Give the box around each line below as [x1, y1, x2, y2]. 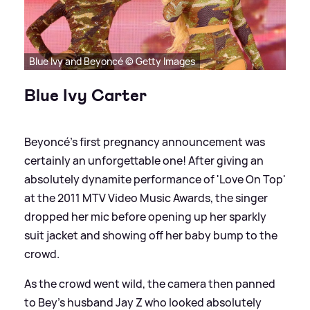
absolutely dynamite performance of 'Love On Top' [24, 172, 286, 188]
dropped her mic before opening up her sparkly [24, 209, 266, 225]
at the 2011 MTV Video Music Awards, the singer [24, 190, 268, 206]
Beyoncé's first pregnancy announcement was [24, 134, 265, 150]
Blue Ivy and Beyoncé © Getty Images [29, 55, 195, 69]
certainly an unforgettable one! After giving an [24, 153, 264, 169]
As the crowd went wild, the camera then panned [24, 276, 275, 292]
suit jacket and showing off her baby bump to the [24, 228, 277, 244]
